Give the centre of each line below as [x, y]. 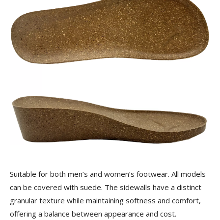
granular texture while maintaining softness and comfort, [105, 201]
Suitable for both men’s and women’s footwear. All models [108, 174]
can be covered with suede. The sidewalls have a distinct [106, 187]
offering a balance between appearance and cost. [93, 214]
